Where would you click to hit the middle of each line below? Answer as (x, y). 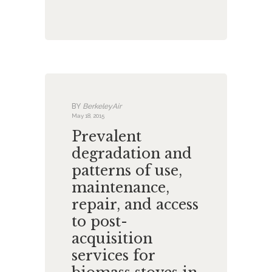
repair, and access (135, 204)
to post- (100, 221)
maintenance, (121, 187)
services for (114, 255)
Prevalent (107, 136)
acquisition (112, 238)
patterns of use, (127, 170)
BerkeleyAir (101, 106)
